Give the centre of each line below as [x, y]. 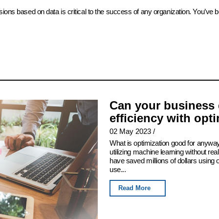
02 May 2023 [130, 131]
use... [118, 170]
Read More [134, 188]
